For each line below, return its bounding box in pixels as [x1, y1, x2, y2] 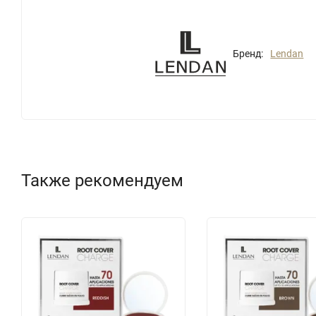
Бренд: [233, 47, 264, 59]
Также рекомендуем [21, 170, 183, 190]
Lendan [270, 47, 304, 59]
